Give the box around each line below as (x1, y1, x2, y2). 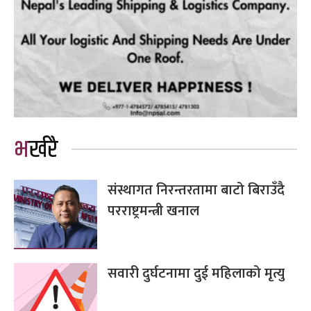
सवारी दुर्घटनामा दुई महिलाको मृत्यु (108, 261, 285, 285)
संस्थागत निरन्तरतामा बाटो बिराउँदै (108, 178, 285, 202)
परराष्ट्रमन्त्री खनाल (108, 199, 199, 223)
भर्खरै (29, 131, 58, 169)
